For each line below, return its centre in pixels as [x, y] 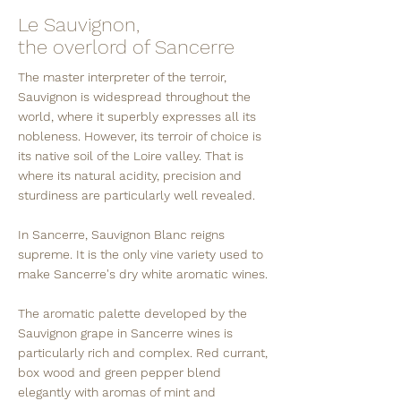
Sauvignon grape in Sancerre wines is [125, 333]
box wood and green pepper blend [119, 372]
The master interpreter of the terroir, [122, 77]
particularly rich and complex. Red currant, [143, 353]
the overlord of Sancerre [126, 47]
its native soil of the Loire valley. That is [131, 156]
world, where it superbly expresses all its [137, 116]
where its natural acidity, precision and [130, 175]
